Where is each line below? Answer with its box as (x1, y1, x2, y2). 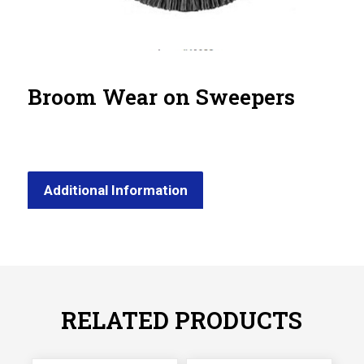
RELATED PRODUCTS (61, 304, 303, 336)
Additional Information (43, 181, 188, 198)
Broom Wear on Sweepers (27, 81, 295, 110)
